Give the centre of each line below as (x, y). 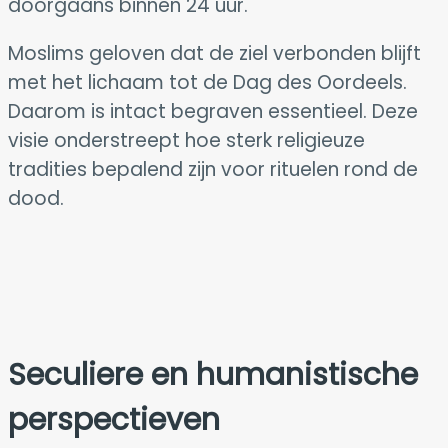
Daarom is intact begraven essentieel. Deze (213, 111)
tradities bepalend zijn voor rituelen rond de (213, 169)
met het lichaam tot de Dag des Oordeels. (207, 82)
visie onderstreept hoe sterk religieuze (186, 140)
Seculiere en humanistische (213, 374)
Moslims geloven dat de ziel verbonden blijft (214, 53)
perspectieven (114, 419)
